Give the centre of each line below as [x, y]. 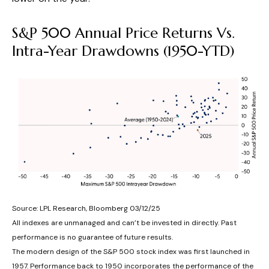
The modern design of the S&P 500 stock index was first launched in [131, 251]
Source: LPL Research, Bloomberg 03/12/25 [86, 208]
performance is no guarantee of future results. [92, 237]
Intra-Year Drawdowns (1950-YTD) [123, 51]
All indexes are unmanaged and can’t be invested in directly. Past [124, 222]
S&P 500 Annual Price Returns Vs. [123, 33]
